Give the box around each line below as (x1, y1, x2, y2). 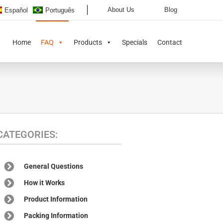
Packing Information (24, 212, 89, 220)
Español (4, 6, 28, 14)
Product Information (24, 195, 88, 203)
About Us (108, 6, 134, 13)
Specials (122, 38, 147, 46)
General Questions (24, 162, 84, 170)
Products (74, 38, 102, 46)
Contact (157, 38, 182, 46)
